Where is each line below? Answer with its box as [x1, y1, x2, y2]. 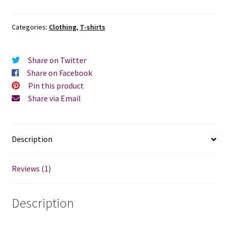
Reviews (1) [11, 163, 51, 174]
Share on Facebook [26, 67, 92, 78]
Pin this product [27, 80, 84, 91]
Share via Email [27, 93, 81, 103]
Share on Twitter [27, 54, 87, 65]
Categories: [11, 22, 49, 32]
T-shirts [79, 22, 105, 32]
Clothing [48, 22, 76, 32]
